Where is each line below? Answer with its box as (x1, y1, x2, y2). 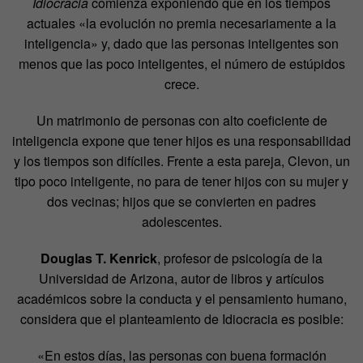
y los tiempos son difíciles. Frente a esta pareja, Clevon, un (13, 152, 350, 171)
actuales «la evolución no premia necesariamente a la (27, 14, 336, 33)
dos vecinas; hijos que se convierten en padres (47, 192, 316, 211)
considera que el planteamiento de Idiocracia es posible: (19, 310, 344, 329)
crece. (164, 75, 199, 94)
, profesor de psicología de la (157, 249, 322, 268)
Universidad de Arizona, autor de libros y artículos (39, 269, 324, 288)
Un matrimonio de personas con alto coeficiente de (36, 111, 327, 130)
